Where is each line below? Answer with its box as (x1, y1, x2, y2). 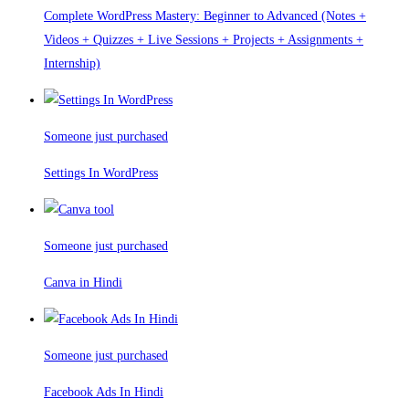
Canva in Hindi (44, 276, 122, 290)
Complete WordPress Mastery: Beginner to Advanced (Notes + (44, 9, 366, 24)
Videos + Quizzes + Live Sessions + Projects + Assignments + (44, 33, 363, 47)
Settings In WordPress (44, 166, 158, 181)
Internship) (44, 57, 100, 71)
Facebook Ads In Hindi (44, 385, 163, 400)
